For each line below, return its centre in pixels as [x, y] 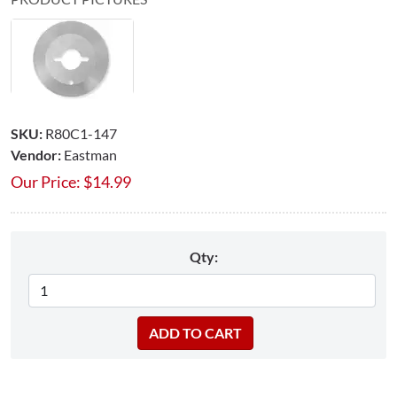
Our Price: [46, 181]
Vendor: [36, 154]
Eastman [90, 154]
